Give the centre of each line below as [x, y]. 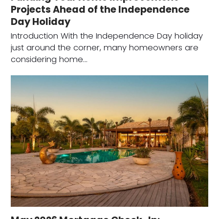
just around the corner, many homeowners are [105, 48]
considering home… [49, 60]
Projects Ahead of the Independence [100, 10]
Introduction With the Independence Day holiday [107, 36]
